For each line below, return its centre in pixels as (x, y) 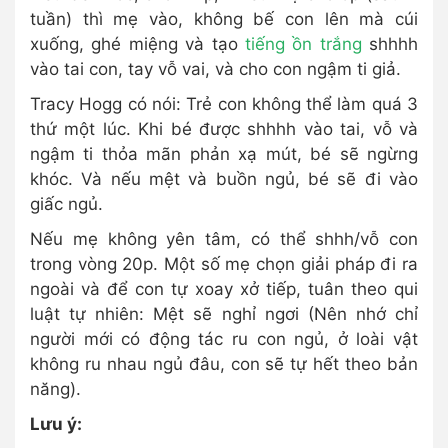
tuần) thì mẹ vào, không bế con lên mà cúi (224, 18)
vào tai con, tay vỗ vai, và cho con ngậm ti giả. (215, 68)
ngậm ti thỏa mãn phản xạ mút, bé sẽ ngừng (224, 153)
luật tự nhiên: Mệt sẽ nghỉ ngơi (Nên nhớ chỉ (224, 313)
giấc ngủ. (66, 203)
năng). (55, 388)
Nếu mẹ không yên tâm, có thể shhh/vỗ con (224, 238)
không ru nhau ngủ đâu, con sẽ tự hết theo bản (224, 363)
